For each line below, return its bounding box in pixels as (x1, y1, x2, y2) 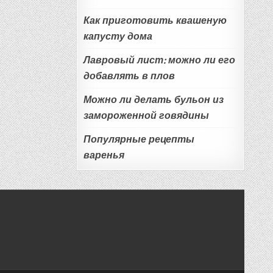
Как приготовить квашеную (83, 15, 227, 27)
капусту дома (83, 30, 152, 43)
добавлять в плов (83, 70, 175, 82)
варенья (83, 149, 124, 161)
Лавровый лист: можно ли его (83, 54, 235, 66)
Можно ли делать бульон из (83, 94, 224, 106)
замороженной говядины (83, 110, 209, 122)
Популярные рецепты (83, 133, 194, 146)
